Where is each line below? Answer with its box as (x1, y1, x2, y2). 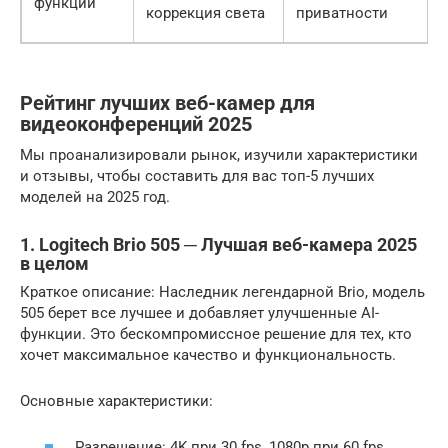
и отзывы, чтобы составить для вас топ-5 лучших (20, 166, 374, 185)
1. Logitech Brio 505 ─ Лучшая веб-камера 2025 (20, 233, 417, 255)
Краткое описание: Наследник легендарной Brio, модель (20, 282, 425, 301)
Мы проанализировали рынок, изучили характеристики (20, 145, 418, 164)
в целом (20, 252, 89, 274)
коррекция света (146, 3, 265, 22)
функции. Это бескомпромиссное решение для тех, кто (20, 324, 412, 343)
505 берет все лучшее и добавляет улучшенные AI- (20, 303, 379, 322)
